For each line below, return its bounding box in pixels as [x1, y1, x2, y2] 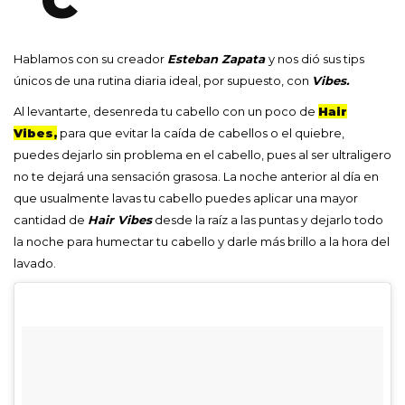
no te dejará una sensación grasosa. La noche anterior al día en [14, 169, 379, 184]
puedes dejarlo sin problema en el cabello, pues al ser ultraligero [14, 147, 391, 163]
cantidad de [14, 212, 88, 228]
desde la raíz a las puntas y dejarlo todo [152, 212, 383, 228]
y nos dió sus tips [268, 52, 364, 67]
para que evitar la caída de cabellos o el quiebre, [57, 126, 344, 141]
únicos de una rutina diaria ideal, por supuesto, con [14, 73, 312, 89]
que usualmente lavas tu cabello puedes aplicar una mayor [14, 191, 358, 206]
